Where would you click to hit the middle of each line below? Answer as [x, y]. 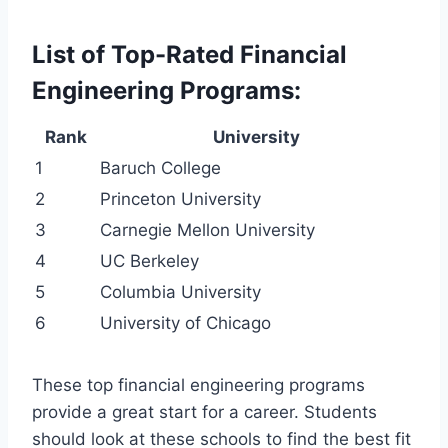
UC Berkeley [149, 260]
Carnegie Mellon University [207, 229]
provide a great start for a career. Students [204, 411]
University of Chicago [185, 322]
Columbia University [180, 291]
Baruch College [160, 167]
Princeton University [180, 198]
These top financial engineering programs [198, 384]
